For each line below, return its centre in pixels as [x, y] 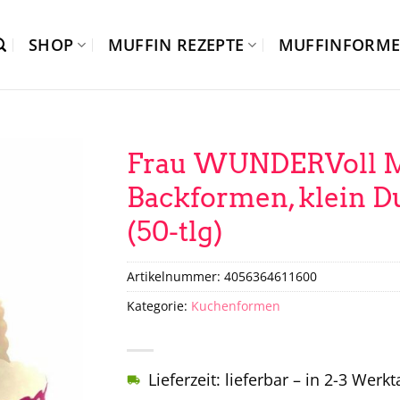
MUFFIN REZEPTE [176, 45]
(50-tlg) [175, 231]
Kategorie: [158, 305]
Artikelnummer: [175, 276]
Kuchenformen [235, 305]
